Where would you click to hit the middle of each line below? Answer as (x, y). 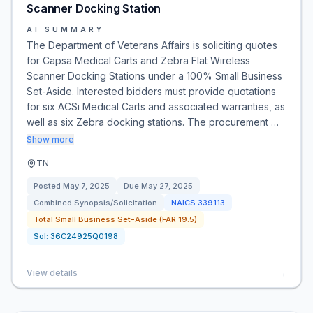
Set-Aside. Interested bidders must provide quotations (151, 91)
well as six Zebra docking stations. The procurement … (153, 122)
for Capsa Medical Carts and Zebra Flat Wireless (138, 60)
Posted (48, 186)
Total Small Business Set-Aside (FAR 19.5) (115, 219)
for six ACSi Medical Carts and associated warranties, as (156, 107)
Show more (50, 139)
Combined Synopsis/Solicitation (95, 203)
